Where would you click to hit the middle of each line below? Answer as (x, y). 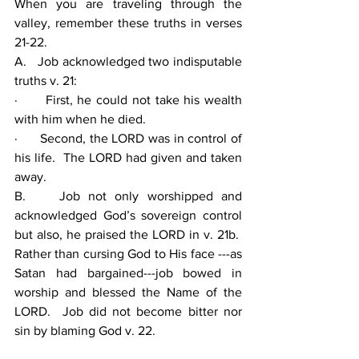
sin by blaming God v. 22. (88, 331)
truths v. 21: (46, 81)
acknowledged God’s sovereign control (128, 215)
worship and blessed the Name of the (128, 292)
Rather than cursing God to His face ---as (128, 254)
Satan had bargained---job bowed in (128, 273)
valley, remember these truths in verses (128, 23)
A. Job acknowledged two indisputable (128, 61)
